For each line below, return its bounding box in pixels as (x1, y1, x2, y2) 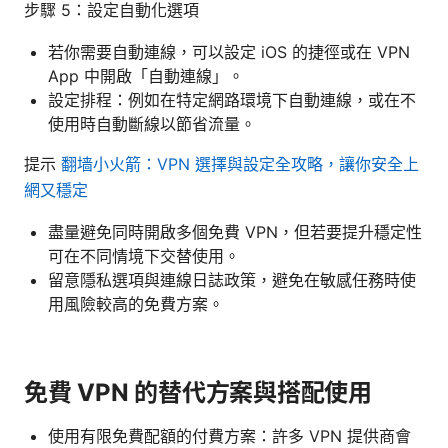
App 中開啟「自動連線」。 (48, 65, 244, 86)
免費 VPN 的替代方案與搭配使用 (24, 377, 372, 407)
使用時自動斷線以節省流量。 (48, 113, 256, 134)
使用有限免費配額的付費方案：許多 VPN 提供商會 (48, 425, 411, 446)
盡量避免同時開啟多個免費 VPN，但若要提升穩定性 (48, 221, 422, 242)
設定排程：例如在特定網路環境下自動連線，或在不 (48, 89, 416, 110)
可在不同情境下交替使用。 (48, 245, 240, 266)
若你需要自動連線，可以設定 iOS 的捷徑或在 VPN (48, 41, 410, 62)
